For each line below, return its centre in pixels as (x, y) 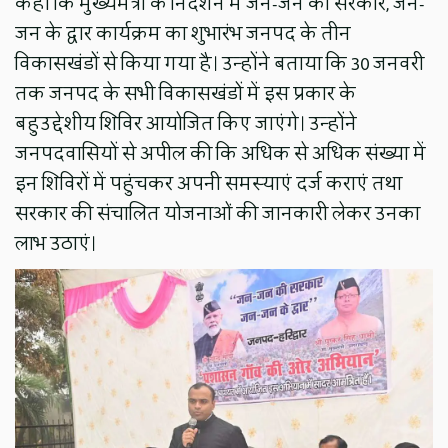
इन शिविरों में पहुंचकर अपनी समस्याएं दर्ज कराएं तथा (209, 183)
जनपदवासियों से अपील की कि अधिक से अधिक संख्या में (221, 153)
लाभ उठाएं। (56, 243)
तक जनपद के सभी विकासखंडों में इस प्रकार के (186, 93)
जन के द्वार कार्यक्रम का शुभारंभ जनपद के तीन (183, 33)
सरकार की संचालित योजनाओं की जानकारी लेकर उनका (218, 213)
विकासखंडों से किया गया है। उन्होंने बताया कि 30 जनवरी (220, 63)
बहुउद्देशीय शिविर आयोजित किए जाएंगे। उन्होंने (186, 123)
